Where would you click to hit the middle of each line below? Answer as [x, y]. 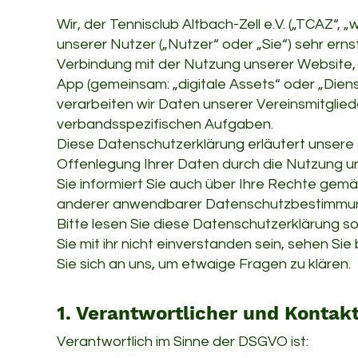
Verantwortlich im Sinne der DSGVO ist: [183, 342]
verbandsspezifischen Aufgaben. [165, 124]
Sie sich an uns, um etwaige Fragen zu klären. [204, 264]
